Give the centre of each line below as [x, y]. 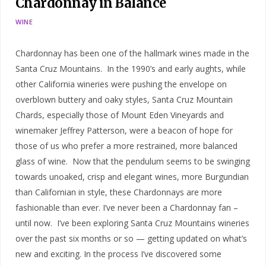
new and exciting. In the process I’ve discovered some [118, 254]
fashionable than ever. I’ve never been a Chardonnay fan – [127, 208]
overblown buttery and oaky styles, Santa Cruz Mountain [124, 100]
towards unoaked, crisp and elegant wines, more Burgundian [132, 177]
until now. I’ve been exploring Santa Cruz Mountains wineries [132, 223]
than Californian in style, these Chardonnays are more [119, 192]
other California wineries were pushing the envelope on [121, 84]
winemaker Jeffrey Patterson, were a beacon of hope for [124, 131]
